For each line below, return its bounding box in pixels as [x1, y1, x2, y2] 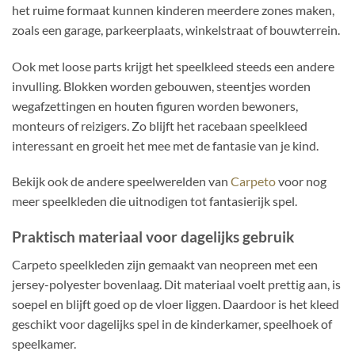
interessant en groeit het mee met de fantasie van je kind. [12, 137, 319, 153]
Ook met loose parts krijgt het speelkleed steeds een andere [12, 58, 334, 74]
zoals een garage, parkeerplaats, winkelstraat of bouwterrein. [12, 21, 340, 37]
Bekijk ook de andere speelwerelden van [12, 174, 231, 189]
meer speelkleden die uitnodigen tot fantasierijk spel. [12, 193, 297, 209]
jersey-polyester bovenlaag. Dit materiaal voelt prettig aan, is [12, 276, 341, 292]
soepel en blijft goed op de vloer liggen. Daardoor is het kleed [12, 296, 339, 311]
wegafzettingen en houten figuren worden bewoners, [12, 97, 298, 113]
